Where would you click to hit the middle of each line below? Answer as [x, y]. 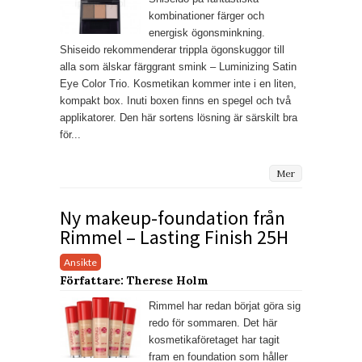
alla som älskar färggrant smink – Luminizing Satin [178, 67]
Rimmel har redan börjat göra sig [225, 305]
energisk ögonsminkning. [207, 33]
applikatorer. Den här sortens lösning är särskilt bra [179, 118]
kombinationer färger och [206, 16]
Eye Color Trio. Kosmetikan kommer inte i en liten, [178, 84]
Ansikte [80, 262]
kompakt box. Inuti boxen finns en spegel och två [175, 101]
